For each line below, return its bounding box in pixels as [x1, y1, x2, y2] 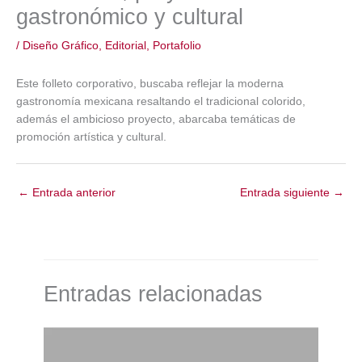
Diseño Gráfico [23, 39, 99, 52]
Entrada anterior [29, 187, 116, 200]
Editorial [105, 39, 146, 52]
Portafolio [153, 39, 201, 52]
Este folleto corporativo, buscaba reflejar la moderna [16, 78, 284, 90]
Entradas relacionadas [44, 280, 263, 306]
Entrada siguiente [240, 187, 333, 200]
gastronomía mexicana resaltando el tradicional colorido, [16, 95, 305, 108]
